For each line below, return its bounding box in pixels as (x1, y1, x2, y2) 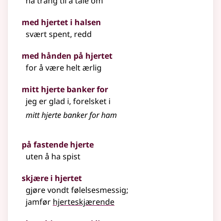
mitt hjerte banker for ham (26, 110, 117, 121)
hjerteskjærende (53, 196, 114, 208)
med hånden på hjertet (22, 50, 112, 62)
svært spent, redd (26, 29, 92, 40)
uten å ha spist (26, 151, 80, 162)
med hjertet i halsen (22, 17, 101, 28)
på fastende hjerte (22, 139, 94, 150)
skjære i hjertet (22, 173, 82, 184)
